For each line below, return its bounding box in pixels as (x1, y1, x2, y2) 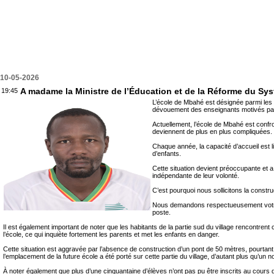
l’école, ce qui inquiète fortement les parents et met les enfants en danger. (3, 231, 220, 239)
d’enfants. (152, 150, 181, 158)
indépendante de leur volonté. (152, 172, 239, 180)
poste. (152, 209, 171, 217)
